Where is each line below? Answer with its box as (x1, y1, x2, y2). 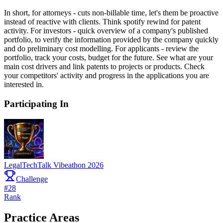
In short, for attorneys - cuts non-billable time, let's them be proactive (4, 8, 219, 17)
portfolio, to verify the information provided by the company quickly (4, 35, 219, 44)
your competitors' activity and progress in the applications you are (4, 71, 209, 80)
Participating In (4, 98, 69, 109)
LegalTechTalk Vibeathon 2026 (4, 160, 104, 169)
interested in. (4, 80, 44, 89)
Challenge (16, 174, 48, 183)
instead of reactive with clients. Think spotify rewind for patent (4, 17, 201, 26)
